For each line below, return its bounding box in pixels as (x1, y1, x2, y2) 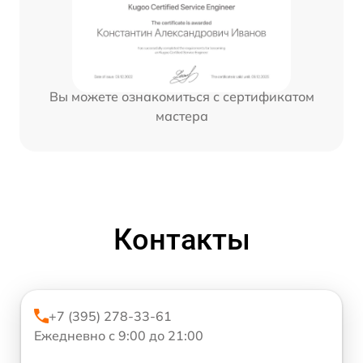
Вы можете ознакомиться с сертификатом (49, 88, 314, 105)
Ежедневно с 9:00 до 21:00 (34, 327, 203, 344)
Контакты (113, 222, 250, 257)
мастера (155, 108, 208, 125)
